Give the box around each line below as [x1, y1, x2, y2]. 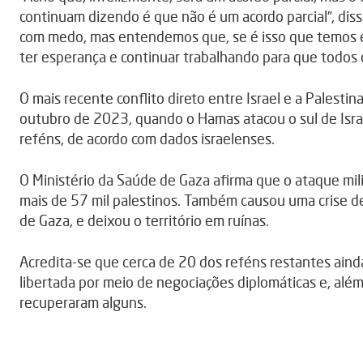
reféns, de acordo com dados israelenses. [19, 130, 275, 148]
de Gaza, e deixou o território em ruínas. [19, 211, 269, 230]
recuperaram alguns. [19, 293, 147, 312]
